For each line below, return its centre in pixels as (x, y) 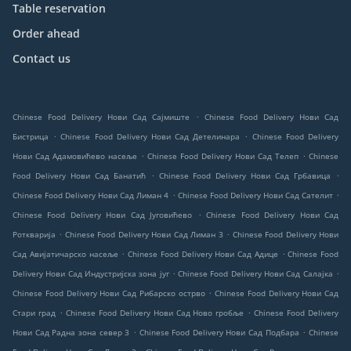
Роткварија (34, 235)
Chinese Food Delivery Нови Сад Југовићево (103, 215)
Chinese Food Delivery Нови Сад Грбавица (245, 176)
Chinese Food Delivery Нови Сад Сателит (255, 195)
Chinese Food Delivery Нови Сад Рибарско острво (109, 293)
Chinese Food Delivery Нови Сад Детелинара (150, 137)
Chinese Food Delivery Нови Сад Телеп (223, 156)
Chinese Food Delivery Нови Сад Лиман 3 (144, 235)
